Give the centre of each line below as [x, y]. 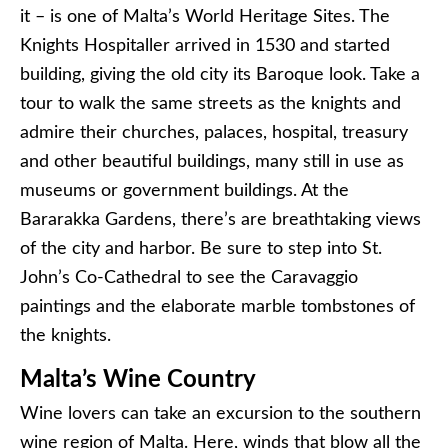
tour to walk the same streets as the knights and [210, 104]
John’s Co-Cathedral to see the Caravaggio [189, 278]
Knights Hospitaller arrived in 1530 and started [205, 46]
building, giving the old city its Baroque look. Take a [220, 75]
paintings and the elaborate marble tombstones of [217, 307]
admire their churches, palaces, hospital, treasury [214, 133]
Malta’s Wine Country [138, 380]
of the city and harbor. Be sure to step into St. [201, 249]
